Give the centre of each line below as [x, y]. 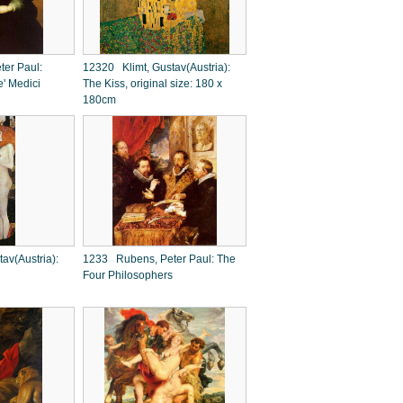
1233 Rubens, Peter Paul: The [159, 259]
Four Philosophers [128, 275]
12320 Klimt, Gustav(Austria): [157, 67]
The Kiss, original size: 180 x [152, 84]
